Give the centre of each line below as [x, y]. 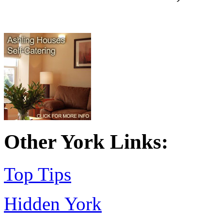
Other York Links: [86, 142]
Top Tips [38, 174]
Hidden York [53, 204]
